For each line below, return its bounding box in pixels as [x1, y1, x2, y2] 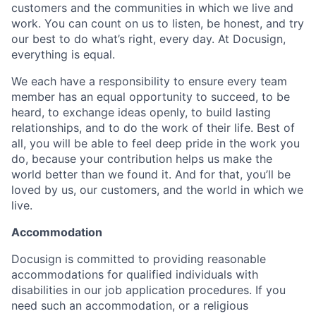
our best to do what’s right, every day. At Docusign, [11, 32, 286, 47]
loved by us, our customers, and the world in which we [11, 183, 303, 197]
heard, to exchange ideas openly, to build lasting [11, 105, 271, 120]
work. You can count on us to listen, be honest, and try [11, 16, 304, 31]
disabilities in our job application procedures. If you [11, 283, 286, 298]
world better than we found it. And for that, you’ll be [11, 167, 291, 182]
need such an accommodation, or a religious [11, 298, 248, 313]
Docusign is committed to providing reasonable [11, 252, 266, 267]
